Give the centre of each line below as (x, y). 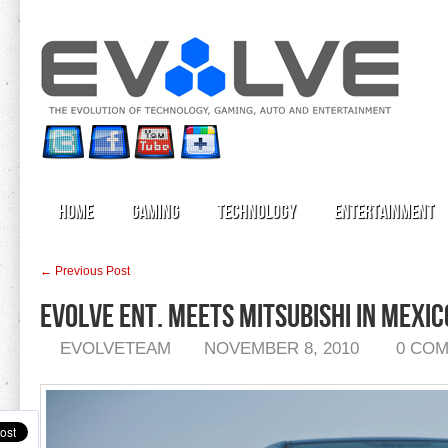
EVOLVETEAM (115, 348)
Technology (256, 212)
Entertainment (384, 212)
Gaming (155, 212)
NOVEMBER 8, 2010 (281, 348)
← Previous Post (85, 271)
